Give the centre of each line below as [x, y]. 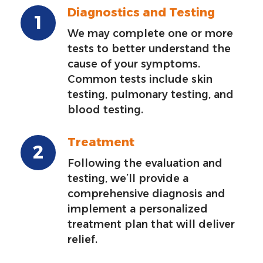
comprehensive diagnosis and [146, 194]
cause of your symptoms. [134, 64]
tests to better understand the [149, 49]
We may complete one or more [150, 33]
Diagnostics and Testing [141, 13]
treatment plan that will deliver [151, 224]
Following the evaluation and [145, 163]
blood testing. [105, 110]
